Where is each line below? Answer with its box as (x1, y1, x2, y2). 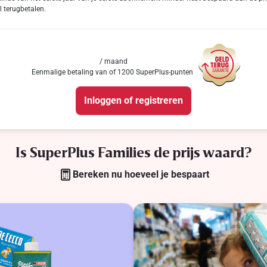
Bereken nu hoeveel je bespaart (72, 169, 209, 181)
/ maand (99, 57, 128, 66)
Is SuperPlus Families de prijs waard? (15, 142, 252, 160)
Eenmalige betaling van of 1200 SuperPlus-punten (31, 67, 193, 76)
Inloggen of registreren (84, 95, 183, 107)
